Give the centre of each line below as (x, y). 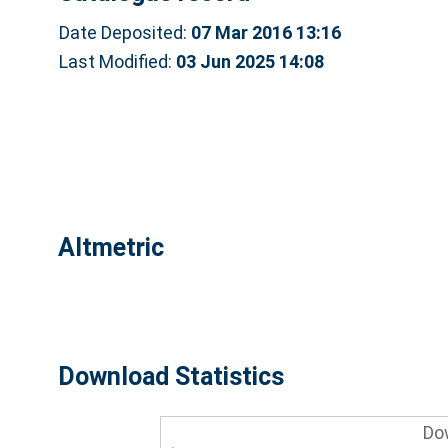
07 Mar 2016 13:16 (265, 32)
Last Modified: (117, 61)
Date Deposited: (124, 32)
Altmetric (110, 247)
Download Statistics (170, 377)
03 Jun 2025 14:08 (249, 61)
